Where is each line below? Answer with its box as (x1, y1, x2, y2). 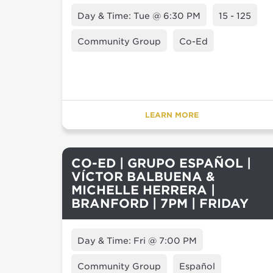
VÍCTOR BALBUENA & (71, 169, 215, 184)
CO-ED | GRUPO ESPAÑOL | (71, 156, 251, 171)
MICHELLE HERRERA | (71, 183, 215, 197)
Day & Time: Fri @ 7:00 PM (77, 236, 197, 246)
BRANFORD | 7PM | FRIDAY (71, 196, 249, 211)
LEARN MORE (145, 110, 199, 119)
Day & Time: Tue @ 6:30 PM (77, 11, 200, 21)
